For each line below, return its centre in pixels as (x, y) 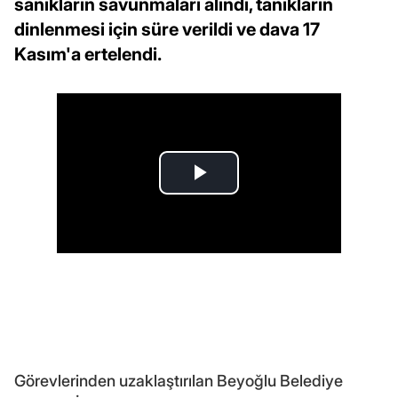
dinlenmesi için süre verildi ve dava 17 (167, 29)
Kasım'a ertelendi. (88, 54)
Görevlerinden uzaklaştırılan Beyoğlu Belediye (179, 380)
